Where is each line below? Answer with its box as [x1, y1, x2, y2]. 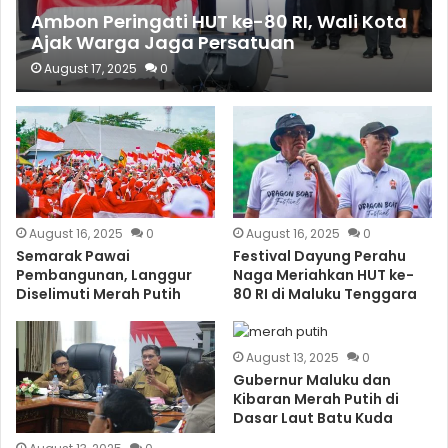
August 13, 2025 [245, 348, 339, 366]
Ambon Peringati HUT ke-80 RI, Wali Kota [31, 8, 408, 34]
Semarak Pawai [16, 245, 131, 266]
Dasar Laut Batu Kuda [232, 407, 393, 428]
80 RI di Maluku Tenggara [232, 283, 417, 304]
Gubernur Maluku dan [232, 369, 391, 390]
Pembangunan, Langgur [16, 264, 193, 285]
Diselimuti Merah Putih [16, 283, 182, 304]
